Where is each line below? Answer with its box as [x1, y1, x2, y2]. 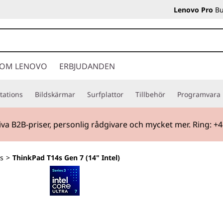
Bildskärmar [35, 90, 75, 99]
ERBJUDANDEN [59, 61, 115, 72]
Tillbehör [135, 90, 165, 99]
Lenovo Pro [174, 5, 213, 14]
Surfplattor [87, 90, 123, 99]
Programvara [177, 90, 221, 99]
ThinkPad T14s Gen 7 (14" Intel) [12, 153, 120, 162]
